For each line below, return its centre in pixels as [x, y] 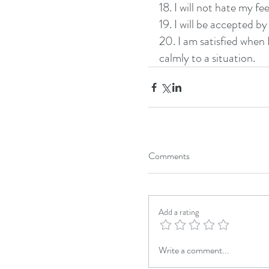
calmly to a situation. [208, 58]
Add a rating [179, 212]
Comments [169, 156]
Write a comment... [194, 250]
